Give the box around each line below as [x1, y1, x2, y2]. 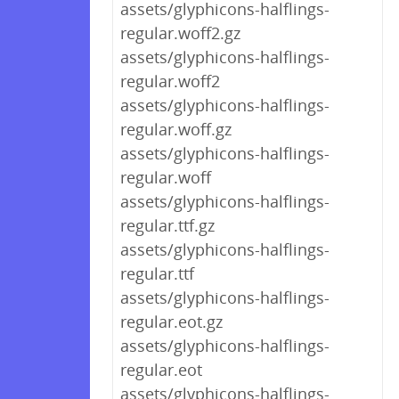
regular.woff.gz [120, 118, 232, 140]
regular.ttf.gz [120, 215, 215, 236]
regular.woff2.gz [120, 22, 240, 44]
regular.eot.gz [120, 311, 223, 332]
